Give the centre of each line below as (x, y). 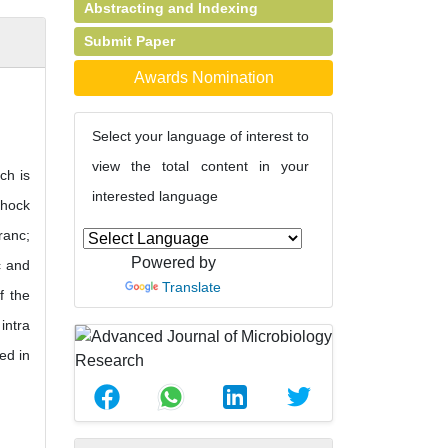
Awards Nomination (203, 77)
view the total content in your (200, 166)
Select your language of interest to (200, 136)
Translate (191, 287)
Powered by (173, 262)
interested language (155, 196)
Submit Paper (129, 41)
